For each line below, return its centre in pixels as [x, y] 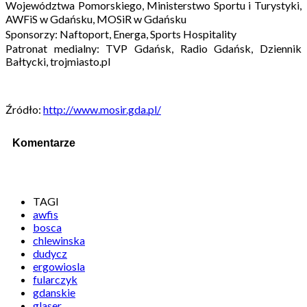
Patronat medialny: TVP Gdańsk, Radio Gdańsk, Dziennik [153, 48]
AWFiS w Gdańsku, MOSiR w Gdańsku [99, 19]
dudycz [50, 254]
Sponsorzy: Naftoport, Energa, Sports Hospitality [124, 34]
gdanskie [54, 293]
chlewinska [59, 241]
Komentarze [44, 143]
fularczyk [55, 280]
